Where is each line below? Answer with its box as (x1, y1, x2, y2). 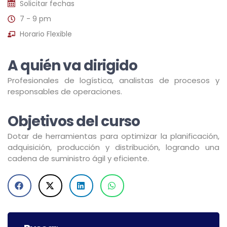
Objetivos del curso (8, 111, 140, 132)
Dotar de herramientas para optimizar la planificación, (8, 131, 219, 142)
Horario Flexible (19, 29, 72, 40)
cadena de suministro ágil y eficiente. (8, 153, 153, 164)
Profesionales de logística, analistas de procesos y (8, 75, 219, 86)
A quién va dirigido (8, 56, 137, 76)
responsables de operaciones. (8, 86, 122, 97)
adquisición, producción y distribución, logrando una (8, 142, 219, 153)
